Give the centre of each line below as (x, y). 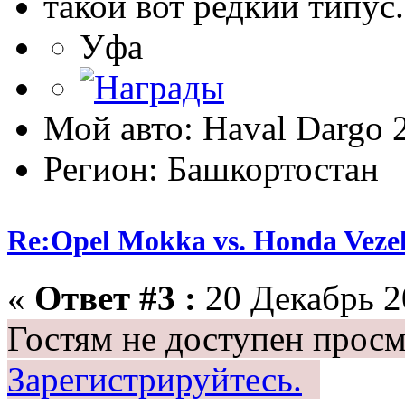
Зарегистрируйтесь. (155, 379)
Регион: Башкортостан (211, 169)
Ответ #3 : (115, 297)
